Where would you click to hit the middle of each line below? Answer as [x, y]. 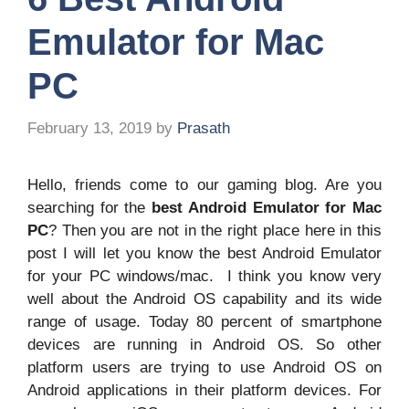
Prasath [204, 129]
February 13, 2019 [89, 129]
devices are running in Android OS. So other [204, 345]
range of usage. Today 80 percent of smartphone [204, 322]
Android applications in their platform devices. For [204, 391]
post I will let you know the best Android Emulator [204, 254]
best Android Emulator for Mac [267, 208]
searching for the [90, 208]
